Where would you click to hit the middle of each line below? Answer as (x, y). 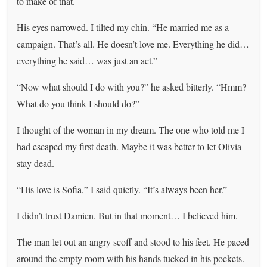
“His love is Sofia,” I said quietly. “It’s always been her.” (122, 189)
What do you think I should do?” (78, 103)
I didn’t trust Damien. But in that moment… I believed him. (128, 215)
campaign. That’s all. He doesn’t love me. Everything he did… (133, 44)
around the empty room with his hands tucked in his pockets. (131, 258)
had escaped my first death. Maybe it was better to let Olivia (129, 146)
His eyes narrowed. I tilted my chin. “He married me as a (123, 27)
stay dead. (36, 163)
